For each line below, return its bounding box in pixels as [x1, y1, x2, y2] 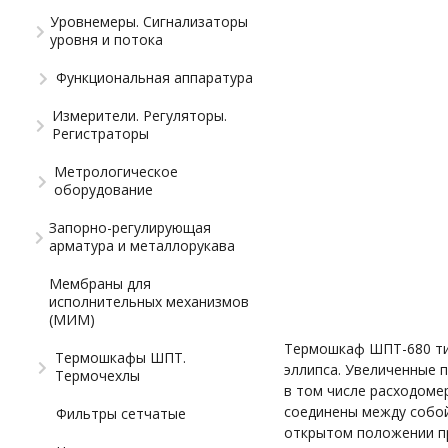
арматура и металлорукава [49, 235, 236, 255]
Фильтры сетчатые [56, 403, 186, 423]
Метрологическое [54, 161, 179, 181]
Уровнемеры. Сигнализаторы [50, 11, 249, 31]
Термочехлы [54, 365, 140, 385]
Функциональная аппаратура [56, 67, 253, 87]
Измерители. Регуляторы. [51, 105, 227, 125]
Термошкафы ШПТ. [54, 347, 186, 367]
